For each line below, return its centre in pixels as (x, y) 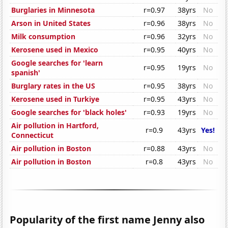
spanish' (26, 73)
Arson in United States (51, 23)
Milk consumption (44, 37)
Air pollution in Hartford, (55, 126)
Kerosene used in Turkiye (55, 99)
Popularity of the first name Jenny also (107, 220)
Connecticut (33, 135)
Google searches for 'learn (57, 63)
